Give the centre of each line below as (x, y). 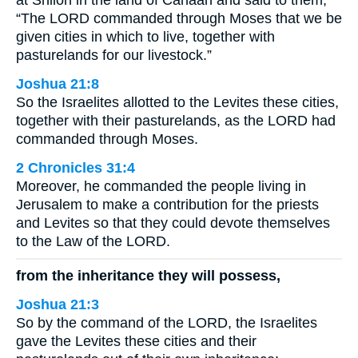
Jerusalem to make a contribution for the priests (167, 205)
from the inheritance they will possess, (148, 275)
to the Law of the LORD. (93, 241)
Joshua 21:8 (58, 84)
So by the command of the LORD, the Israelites (167, 322)
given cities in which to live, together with (145, 37)
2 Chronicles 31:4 (76, 168)
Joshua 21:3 (58, 304)
